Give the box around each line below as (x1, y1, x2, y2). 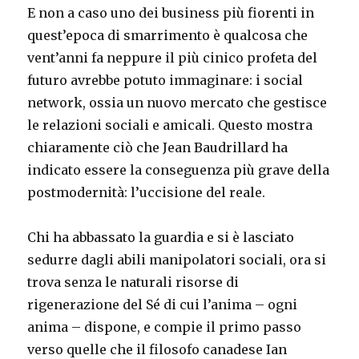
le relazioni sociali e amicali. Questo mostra (27, 116, 313, 133)
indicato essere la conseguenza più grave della (27, 161, 330, 178)
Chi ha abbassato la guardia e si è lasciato (27, 228, 295, 245)
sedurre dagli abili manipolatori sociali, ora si (27, 251, 327, 268)
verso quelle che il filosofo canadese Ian (27, 341, 288, 357)
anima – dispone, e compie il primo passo (27, 318, 302, 335)
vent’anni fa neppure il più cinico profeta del (27, 49, 318, 66)
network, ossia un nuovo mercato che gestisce (27, 94, 328, 111)
